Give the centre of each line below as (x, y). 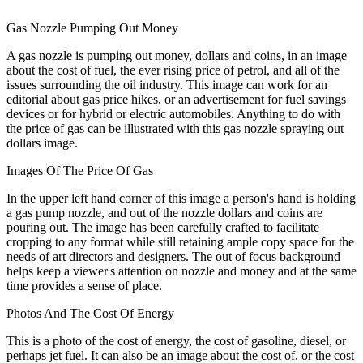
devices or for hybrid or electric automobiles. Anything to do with (173, 113)
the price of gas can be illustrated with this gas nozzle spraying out (175, 128)
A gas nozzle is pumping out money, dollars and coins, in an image (177, 55)
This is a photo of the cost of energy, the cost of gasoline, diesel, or (176, 340)
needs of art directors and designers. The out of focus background (173, 256)
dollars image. (42, 143)
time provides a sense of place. (84, 285)
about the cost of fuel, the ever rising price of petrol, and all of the (173, 70)
